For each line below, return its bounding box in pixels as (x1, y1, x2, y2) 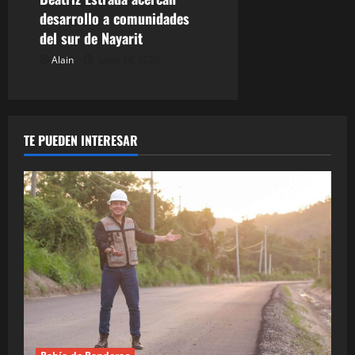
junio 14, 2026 (96, 52, 160, 67)
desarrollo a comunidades (40, 7, 189, 29)
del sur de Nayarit (40, 27, 143, 48)
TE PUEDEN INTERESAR (24, 130, 138, 150)
